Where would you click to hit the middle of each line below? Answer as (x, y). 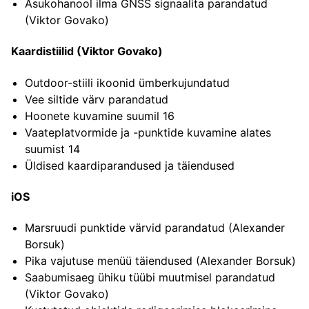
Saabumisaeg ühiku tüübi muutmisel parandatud (150, 278)
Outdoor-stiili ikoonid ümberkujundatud (127, 82)
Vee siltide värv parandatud (97, 99)
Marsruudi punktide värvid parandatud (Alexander (155, 228)
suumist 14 (52, 149)
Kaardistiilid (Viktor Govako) (87, 51)
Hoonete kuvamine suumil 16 (100, 116)
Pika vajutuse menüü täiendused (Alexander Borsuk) (160, 261)
